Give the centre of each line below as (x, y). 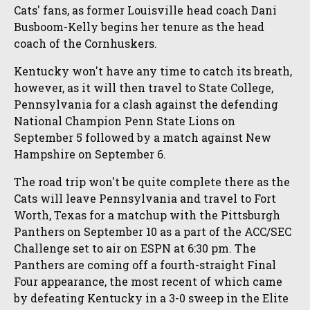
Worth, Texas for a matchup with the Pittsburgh (147, 215)
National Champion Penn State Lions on (125, 121)
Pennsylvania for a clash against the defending (146, 104)
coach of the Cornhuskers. (87, 44)
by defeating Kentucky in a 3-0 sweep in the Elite (151, 298)
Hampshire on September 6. (91, 154)
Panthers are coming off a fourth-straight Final (145, 265)
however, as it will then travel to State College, (144, 88)
